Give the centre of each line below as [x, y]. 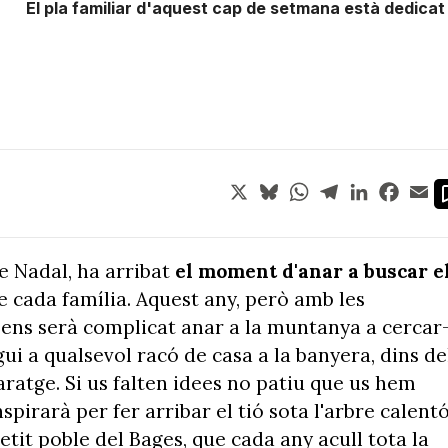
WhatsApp [350, 186]
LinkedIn [402, 186]
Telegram [375, 186]
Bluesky [310, 186]
